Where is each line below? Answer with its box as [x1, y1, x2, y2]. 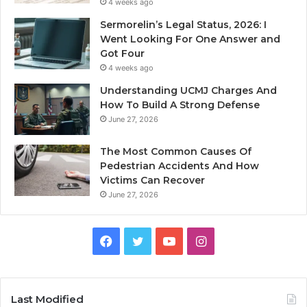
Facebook [112, 232, 169, 247]
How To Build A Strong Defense [100, 98, 260, 111]
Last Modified [11, 292, 84, 306]
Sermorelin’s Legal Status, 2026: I [100, 18, 267, 31]
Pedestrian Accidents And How [100, 159, 259, 172]
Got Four [100, 47, 145, 60]
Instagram [205, 232, 265, 247]
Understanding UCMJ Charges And [100, 84, 277, 97]
